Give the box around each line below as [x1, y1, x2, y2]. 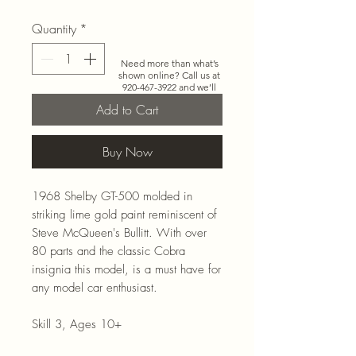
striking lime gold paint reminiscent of [32, 206, 217, 222]
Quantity [32, 19, 76, 37]
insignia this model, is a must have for [32, 261, 221, 277]
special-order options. [123, 104, 215, 117]
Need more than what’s [120, 56, 219, 69]
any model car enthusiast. [32, 279, 157, 296]
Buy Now [102, 142, 153, 161]
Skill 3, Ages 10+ [32, 315, 122, 332]
